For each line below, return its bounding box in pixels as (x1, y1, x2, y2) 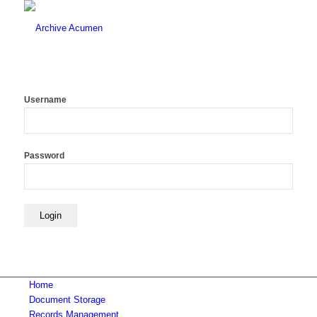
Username (23, 95, 67, 105)
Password (23, 151, 64, 161)
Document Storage (28, 294, 105, 305)
